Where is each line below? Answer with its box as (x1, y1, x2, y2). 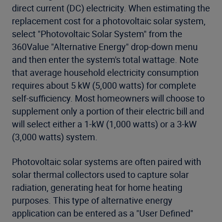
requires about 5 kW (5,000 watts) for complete (12, 79, 196, 91)
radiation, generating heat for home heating (12, 181, 182, 193)
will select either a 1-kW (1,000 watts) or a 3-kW (12, 118, 197, 130)
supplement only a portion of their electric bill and (12, 105, 204, 117)
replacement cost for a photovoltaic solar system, (12, 15, 206, 27)
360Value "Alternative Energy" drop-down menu (12, 41, 198, 53)
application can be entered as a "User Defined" (12, 207, 193, 219)
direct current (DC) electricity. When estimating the (12, 2, 210, 14)
